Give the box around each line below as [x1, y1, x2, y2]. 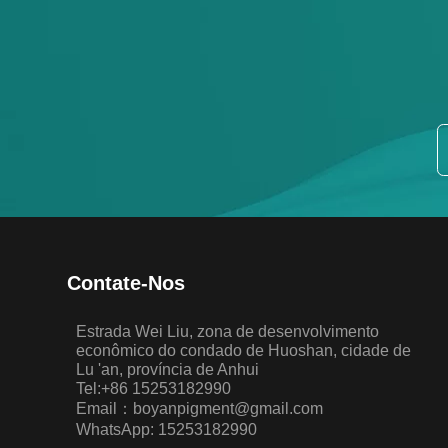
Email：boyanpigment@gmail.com [76, 399, 324, 418]
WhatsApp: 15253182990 [76, 420, 258, 439]
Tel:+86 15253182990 [76, 379, 232, 398]
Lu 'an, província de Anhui [76, 360, 260, 379]
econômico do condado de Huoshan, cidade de [76, 341, 412, 360]
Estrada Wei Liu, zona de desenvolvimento [76, 322, 380, 341]
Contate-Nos [67, 271, 186, 294]
